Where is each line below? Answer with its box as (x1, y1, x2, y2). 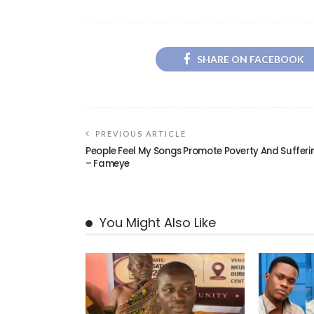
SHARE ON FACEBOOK (196, 53, 304, 66)
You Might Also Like (100, 214, 216, 232)
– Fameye (86, 157, 130, 171)
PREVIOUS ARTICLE (95, 129, 186, 139)
